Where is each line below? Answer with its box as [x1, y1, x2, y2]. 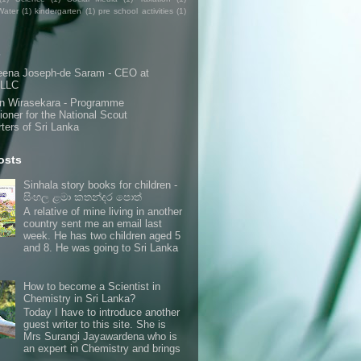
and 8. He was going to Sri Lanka [23, 241, 179, 254]
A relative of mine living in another [23, 205, 183, 218]
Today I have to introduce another [23, 306, 180, 319]
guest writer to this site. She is [23, 318, 167, 331]
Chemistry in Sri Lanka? [23, 292, 136, 305]
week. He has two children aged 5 [23, 229, 181, 242]
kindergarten [35, 6, 82, 15]
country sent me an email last [23, 217, 163, 230]
